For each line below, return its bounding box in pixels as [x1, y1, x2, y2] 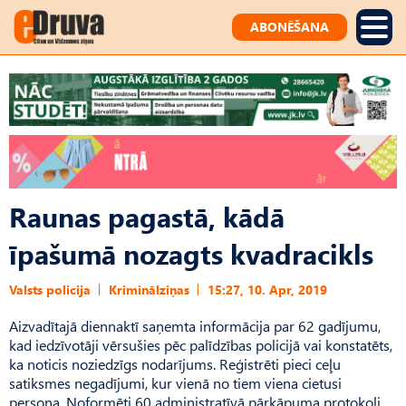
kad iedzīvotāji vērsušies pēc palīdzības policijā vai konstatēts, [9, 334, 392, 354]
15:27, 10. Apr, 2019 [208, 280, 327, 298]
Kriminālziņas [109, 280, 189, 298]
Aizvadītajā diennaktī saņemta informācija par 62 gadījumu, [9, 315, 381, 335]
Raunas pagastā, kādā [9, 197, 285, 235]
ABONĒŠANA [250, 18, 329, 35]
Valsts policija [9, 280, 91, 298]
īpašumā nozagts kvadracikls [9, 234, 373, 272]
